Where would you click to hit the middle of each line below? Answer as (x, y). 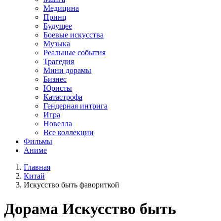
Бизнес (55, 79)
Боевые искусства (74, 35)
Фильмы (38, 141)
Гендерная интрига (75, 106)
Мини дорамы (67, 70)
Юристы (58, 88)
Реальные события (74, 52)
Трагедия (59, 61)
